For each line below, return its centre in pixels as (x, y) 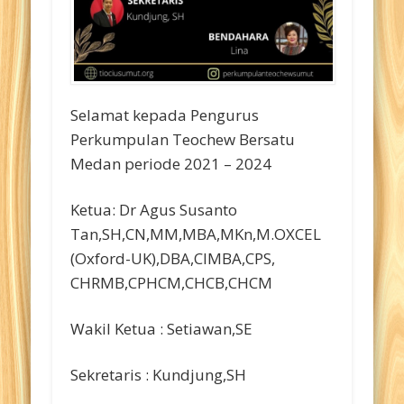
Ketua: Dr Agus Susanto (154, 209)
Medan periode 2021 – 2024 (171, 163)
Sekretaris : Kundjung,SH (159, 374)
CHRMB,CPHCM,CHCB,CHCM (172, 282)
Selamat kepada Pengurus (165, 115)
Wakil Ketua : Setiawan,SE (162, 328)
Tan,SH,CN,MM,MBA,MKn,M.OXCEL (196, 234)
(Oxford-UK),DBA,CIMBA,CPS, (173, 258)
